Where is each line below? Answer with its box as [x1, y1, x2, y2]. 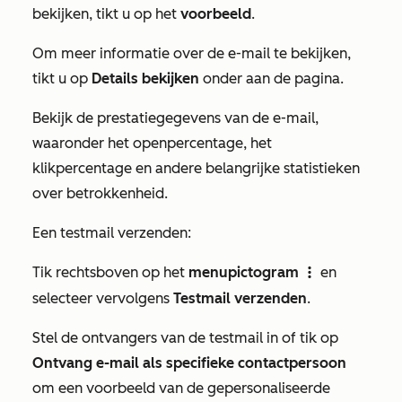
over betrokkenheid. [32, 185, 168, 202]
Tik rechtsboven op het [32, 264, 188, 281]
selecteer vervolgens [32, 290, 173, 307]
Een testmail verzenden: [32, 224, 191, 241]
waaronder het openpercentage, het [32, 135, 272, 152]
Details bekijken [92, 70, 203, 87]
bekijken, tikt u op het [32, 5, 180, 22]
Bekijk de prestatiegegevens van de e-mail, [32, 109, 319, 127]
